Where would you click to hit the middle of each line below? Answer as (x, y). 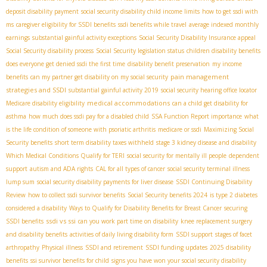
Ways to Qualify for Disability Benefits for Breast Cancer (145, 208)
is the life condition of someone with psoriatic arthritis (81, 130)
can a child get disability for (210, 103)
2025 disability (230, 248)
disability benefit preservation (169, 64)
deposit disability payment (42, 12)
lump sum (20, 182)
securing (236, 208)
